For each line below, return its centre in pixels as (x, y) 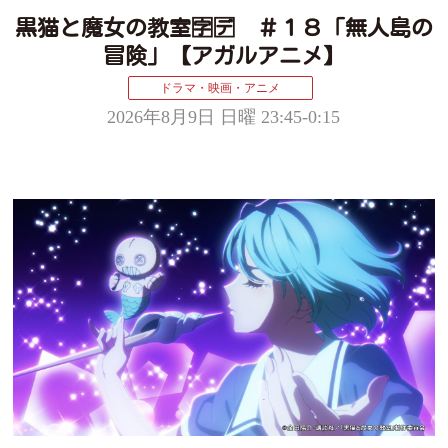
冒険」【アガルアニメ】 (223, 56)
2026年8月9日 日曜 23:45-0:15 (224, 117)
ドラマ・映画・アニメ (220, 88)
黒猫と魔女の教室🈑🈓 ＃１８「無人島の (223, 28)
